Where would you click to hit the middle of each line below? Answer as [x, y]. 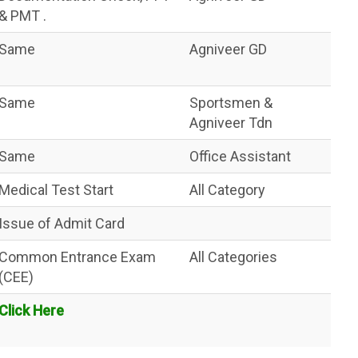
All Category [227, 189]
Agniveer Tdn [231, 122]
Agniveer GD [228, 49]
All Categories [233, 257]
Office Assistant [240, 156]
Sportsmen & [231, 102]
